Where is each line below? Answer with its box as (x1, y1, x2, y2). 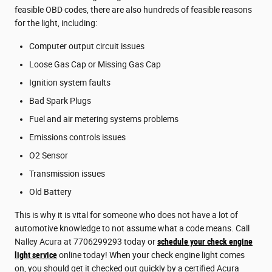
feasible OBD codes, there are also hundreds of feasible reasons (15, 4, 252, 15)
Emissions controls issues (29, 132, 126, 142)
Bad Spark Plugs (29, 95, 91, 106)
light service (15, 250, 57, 260)
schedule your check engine (157, 236, 253, 246)
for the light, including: (15, 18, 97, 28)
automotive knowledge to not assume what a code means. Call (15, 223, 250, 233)
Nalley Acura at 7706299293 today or (15, 236, 157, 246)
